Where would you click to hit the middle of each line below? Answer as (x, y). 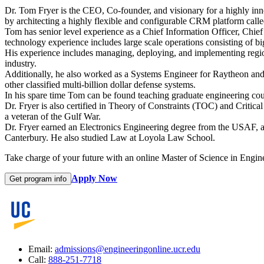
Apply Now (94, 178)
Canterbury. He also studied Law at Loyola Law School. (110, 137)
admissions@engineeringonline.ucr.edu (128, 249)
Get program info (38, 179)
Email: (42, 249)
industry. (21, 63)
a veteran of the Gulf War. (53, 116)
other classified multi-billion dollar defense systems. (100, 84)
